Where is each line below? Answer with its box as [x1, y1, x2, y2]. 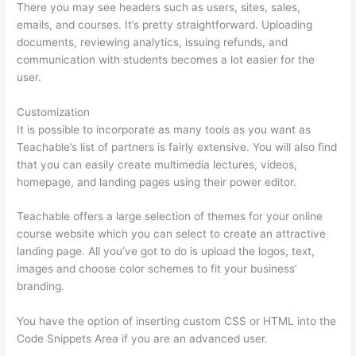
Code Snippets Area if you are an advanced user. [17, 332, 269, 346]
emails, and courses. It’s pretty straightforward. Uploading [17, 17, 313, 31]
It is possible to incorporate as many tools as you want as [17, 122, 311, 136]
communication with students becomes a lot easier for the [17, 52, 315, 66]
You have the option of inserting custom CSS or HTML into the [17, 315, 337, 328]
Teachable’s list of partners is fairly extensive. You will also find [17, 140, 338, 153]
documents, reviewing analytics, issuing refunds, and [17, 35, 288, 48]
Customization [17, 105, 91, 118]
